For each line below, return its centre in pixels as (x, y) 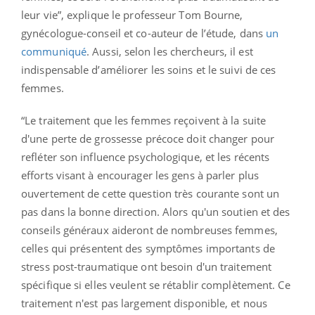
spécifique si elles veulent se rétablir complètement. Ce (156, 285)
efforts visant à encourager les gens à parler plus (140, 175)
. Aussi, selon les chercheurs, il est (170, 52)
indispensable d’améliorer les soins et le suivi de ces (149, 70)
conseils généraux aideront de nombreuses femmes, (149, 230)
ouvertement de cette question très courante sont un (150, 194)
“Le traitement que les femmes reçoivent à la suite (144, 121)
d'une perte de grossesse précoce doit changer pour (148, 139)
